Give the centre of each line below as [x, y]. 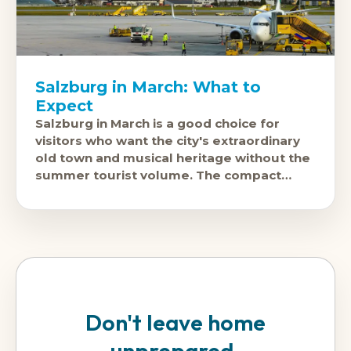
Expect [64, 106]
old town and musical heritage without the [173, 158]
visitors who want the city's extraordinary [168, 141]
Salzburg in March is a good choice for [157, 124]
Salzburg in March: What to [148, 87]
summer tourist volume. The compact [158, 175]
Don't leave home [175, 322]
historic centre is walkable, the [134, 193]
